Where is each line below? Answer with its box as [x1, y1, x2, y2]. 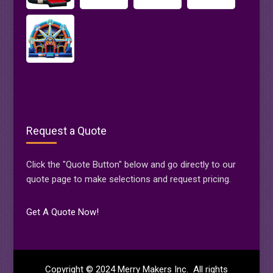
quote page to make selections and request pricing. [26, 174, 231, 185]
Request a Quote [26, 124, 107, 138]
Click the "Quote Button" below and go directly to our [26, 159, 236, 171]
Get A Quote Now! [26, 207, 99, 218]
